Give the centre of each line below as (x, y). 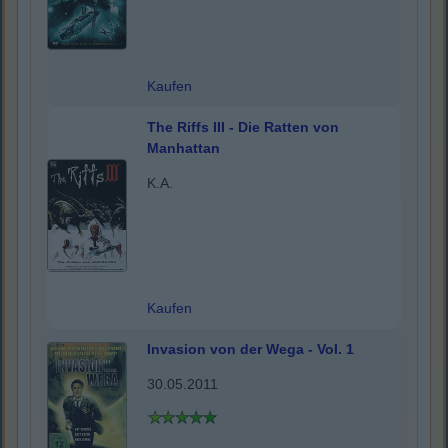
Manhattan (183, 148)
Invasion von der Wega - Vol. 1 (250, 349)
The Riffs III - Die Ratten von (243, 127)
